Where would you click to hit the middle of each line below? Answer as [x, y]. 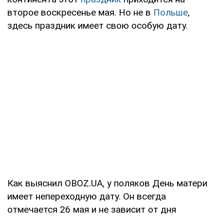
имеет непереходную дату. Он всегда [87, 196]
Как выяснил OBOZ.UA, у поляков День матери [107, 183]
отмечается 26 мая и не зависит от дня [92, 209]
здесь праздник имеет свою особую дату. [98, 25]
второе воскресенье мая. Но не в [80, 12]
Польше [171, 12]
